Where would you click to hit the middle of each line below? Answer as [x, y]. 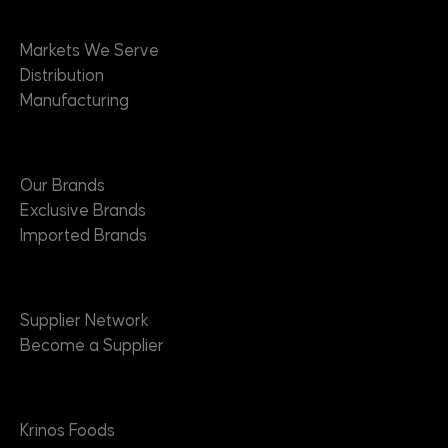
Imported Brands [83, 235]
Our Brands [62, 185]
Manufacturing [74, 100]
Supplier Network [84, 320]
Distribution [62, 75]
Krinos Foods [67, 430]
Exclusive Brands [83, 210]
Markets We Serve [89, 50]
